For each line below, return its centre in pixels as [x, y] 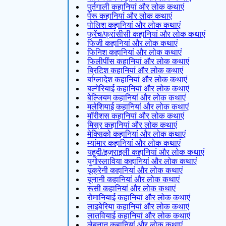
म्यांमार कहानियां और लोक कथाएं [134, 143]
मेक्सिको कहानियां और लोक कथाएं [137, 134]
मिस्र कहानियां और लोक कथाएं [132, 125]
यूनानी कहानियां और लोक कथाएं [134, 179]
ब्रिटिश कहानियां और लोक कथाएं [135, 70]
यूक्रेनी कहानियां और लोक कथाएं [135, 170]
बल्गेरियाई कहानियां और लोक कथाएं [138, 88]
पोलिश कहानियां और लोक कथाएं [134, 25]
